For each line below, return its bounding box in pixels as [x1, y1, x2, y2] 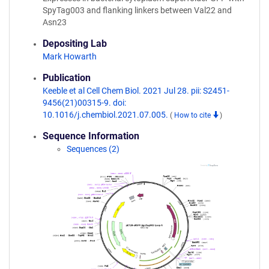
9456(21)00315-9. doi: [43, 98, 126, 107]
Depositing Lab [43, 38, 107, 49]
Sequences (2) [67, 144, 119, 154]
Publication [43, 72, 91, 83]
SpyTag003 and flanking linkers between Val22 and [43, 5, 232, 15]
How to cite [174, 111, 213, 119]
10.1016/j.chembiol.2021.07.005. [43, 110, 170, 119]
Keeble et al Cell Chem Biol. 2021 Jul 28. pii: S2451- [43, 86, 229, 95]
